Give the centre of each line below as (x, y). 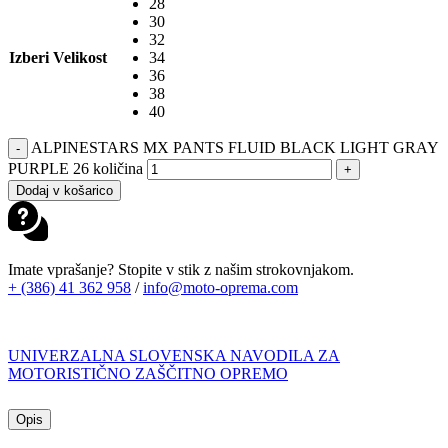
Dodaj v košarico (64, 190)
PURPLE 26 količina (75, 168)
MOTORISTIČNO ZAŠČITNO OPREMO (148, 373)
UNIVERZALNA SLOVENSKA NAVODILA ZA (174, 355)
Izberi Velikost (58, 57)
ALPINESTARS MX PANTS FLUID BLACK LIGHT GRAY (234, 147)
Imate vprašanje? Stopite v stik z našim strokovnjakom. (181, 269)
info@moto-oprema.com (220, 287)
